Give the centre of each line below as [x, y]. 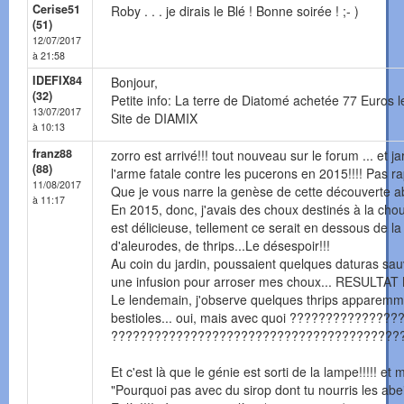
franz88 [52, 154]
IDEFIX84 [57, 81]
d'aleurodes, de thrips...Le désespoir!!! [220, 246]
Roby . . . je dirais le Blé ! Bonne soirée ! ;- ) [235, 11]
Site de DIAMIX [154, 119]
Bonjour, [134, 83]
